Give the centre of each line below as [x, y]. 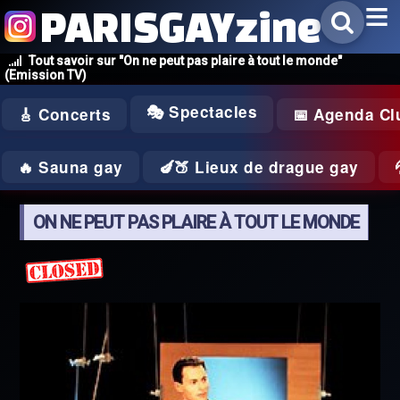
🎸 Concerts [64, 114]
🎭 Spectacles [202, 112]
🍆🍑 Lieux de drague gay [258, 167]
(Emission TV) [46, 75]
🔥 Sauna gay [71, 167]
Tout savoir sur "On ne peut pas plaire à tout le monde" [185, 61]
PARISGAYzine [181, 26]
